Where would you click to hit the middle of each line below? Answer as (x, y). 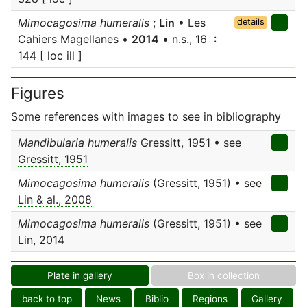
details (250, 22)
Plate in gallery (80, 275)
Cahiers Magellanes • (75, 39)
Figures (38, 93)
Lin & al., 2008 (55, 199)
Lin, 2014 (41, 240)
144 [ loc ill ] (50, 56)
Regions (210, 299)
